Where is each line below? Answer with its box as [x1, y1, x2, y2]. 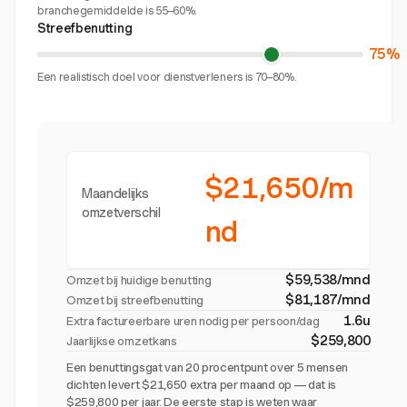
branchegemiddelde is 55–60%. [37, 4, 198, 17]
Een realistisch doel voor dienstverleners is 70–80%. [37, 70, 297, 84]
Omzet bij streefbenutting [66, 293, 203, 307]
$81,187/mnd [285, 292, 371, 308]
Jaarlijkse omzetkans [66, 334, 177, 348]
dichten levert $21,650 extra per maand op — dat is [66, 378, 336, 392]
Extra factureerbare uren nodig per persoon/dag [66, 314, 320, 328]
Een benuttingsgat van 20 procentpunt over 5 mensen [66, 361, 348, 374]
